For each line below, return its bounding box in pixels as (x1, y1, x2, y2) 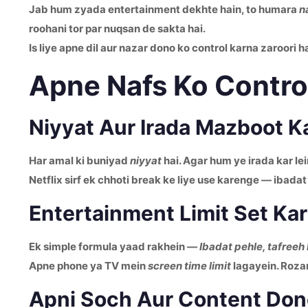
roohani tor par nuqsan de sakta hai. (29, 22, 206, 35)
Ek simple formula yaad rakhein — (29, 240, 199, 253)
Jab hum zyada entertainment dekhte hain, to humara (29, 3, 299, 16)
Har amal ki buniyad (29, 154, 130, 167)
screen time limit (148, 259, 231, 272)
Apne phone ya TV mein (29, 259, 148, 272)
